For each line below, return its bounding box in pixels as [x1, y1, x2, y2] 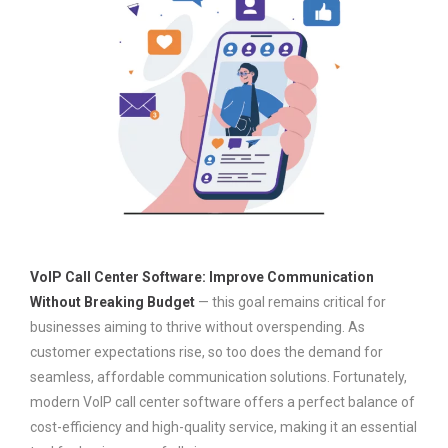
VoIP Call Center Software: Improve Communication [30, 268, 374, 285]
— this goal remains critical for [195, 293, 386, 310]
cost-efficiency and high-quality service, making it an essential [30, 418, 417, 435]
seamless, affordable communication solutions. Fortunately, [30, 368, 407, 385]
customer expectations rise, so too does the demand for [30, 343, 383, 360]
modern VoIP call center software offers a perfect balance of [30, 393, 415, 410]
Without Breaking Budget [30, 293, 195, 310]
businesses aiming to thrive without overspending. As [30, 318, 365, 335]
